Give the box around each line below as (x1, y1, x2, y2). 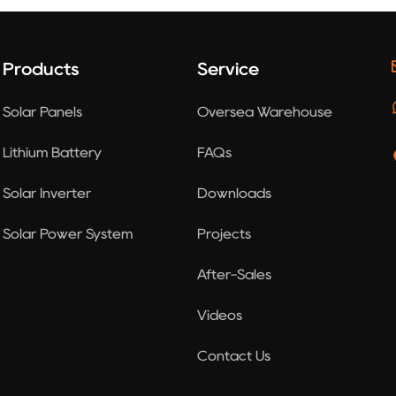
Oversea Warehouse (196, 104, 332, 118)
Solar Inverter (2, 186, 91, 200)
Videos (196, 308, 242, 322)
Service (196, 60, 259, 77)
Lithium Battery (2, 145, 102, 159)
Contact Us (196, 348, 270, 362)
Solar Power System (2, 226, 133, 240)
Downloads (196, 186, 271, 200)
